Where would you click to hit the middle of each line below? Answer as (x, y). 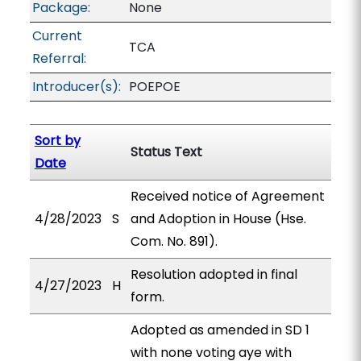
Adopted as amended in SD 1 (220, 330)
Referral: (59, 58)
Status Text (166, 152)
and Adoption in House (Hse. (218, 219)
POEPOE (154, 87)
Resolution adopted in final (214, 274)
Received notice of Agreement (227, 196)
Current (57, 36)
